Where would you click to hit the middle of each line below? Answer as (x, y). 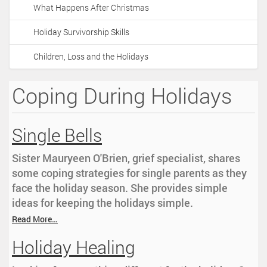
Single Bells (57, 135)
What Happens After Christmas (91, 8)
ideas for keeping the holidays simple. (103, 203)
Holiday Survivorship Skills (81, 32)
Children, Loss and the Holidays (91, 57)
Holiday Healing (74, 247)
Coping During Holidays (122, 96)
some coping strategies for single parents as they (129, 173)
